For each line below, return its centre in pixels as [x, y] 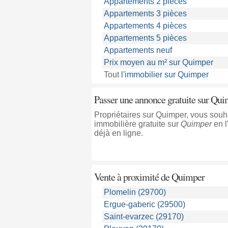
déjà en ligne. [118, 133]
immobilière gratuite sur [137, 124]
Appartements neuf [138, 50]
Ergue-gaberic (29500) [144, 204]
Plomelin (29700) [135, 192]
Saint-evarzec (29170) [144, 217]
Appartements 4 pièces [145, 26]
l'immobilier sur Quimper [165, 75]
